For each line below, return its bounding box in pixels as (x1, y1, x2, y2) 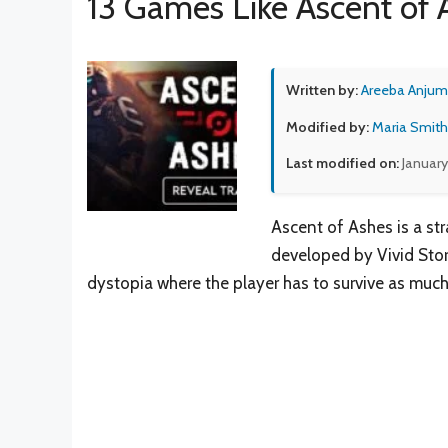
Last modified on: (286, 154, 399, 173)
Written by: (286, 80, 358, 99)
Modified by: (286, 118, 369, 137)
